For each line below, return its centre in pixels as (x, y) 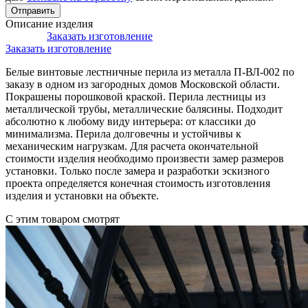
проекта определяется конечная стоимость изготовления (138, 184)
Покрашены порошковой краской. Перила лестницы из (135, 97)
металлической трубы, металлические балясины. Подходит (144, 109)
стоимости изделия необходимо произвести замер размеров (145, 159)
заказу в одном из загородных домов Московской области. (143, 85)
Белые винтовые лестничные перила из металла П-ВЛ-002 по (150, 72)
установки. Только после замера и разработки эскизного (137, 171)
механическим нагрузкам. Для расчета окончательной (132, 146)
